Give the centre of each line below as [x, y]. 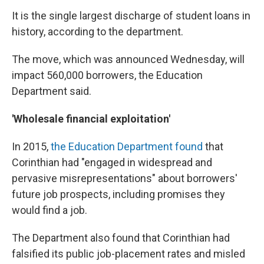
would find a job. [49, 210]
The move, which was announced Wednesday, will [128, 59]
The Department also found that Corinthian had [121, 237]
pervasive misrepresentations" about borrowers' [125, 178]
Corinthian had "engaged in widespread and [112, 162]
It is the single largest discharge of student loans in [131, 15]
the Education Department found [127, 146]
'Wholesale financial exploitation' [91, 118]
